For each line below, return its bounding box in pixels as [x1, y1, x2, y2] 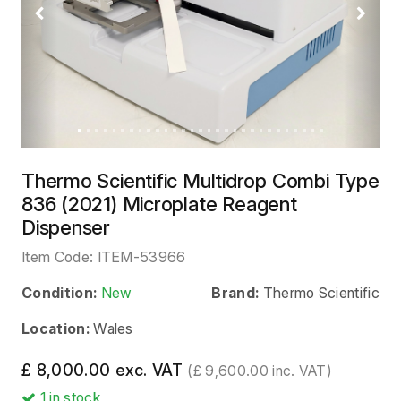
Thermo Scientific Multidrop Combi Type [21, 168, 380, 192]
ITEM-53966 [97, 247, 186, 266]
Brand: [211, 283, 260, 302]
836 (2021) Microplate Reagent [21, 192, 297, 216]
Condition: [21, 283, 98, 302]
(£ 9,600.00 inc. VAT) [187, 362, 332, 380]
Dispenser [21, 215, 111, 239]
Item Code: [21, 247, 98, 266]
